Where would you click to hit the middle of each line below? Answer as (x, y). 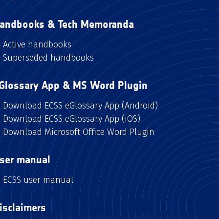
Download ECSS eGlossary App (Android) (80, 105)
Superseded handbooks (48, 57)
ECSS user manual (38, 180)
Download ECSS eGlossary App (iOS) (72, 119)
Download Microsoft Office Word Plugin (79, 132)
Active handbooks (37, 44)
